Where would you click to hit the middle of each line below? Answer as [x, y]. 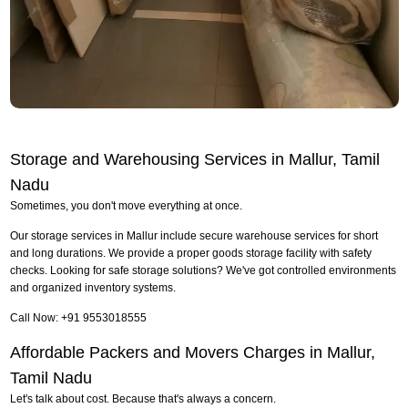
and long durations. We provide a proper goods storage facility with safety [190, 253]
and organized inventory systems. [92, 287]
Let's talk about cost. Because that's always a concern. [143, 398]
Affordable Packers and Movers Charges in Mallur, [192, 352]
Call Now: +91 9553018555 [78, 317]
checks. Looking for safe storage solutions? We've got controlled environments [203, 270]
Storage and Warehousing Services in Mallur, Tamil [194, 159]
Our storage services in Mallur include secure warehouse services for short [194, 235]
